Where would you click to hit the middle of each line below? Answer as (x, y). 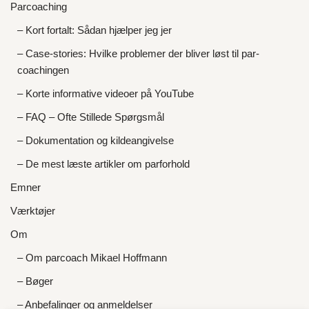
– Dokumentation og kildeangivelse (96, 140)
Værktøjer (33, 211)
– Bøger (35, 281)
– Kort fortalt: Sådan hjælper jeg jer (94, 30)
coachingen (43, 70)
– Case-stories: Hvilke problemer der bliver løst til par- (138, 53)
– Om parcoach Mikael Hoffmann (92, 258)
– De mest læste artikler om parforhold (103, 164)
